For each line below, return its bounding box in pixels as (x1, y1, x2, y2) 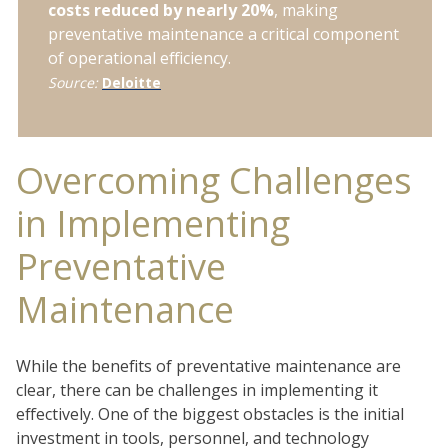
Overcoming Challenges (16, 156, 412, 206)
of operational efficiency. (48, 47, 231, 70)
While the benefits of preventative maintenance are (16, 354, 401, 377)
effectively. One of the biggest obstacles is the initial (16, 402, 404, 425)
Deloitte (102, 73, 161, 93)
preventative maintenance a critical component (48, 23, 399, 46)
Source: (48, 73, 102, 93)
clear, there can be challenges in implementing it (16, 378, 378, 401)
